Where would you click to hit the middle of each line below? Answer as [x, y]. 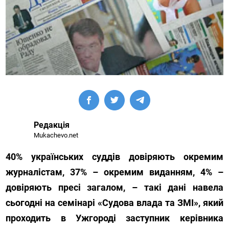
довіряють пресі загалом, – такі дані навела [114, 187]
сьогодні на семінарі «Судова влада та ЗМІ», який [114, 202]
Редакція [52, 125]
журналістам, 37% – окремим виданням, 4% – [114, 172]
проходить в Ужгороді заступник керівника [114, 218]
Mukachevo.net [56, 135]
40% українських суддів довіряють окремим [114, 156]
